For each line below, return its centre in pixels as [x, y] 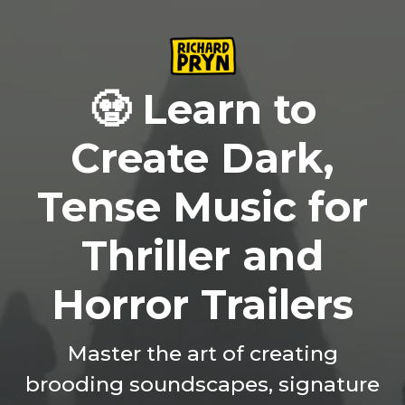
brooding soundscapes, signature [202, 385]
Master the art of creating [202, 354]
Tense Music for [202, 207]
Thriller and [202, 256]
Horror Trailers [202, 305]
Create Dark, [202, 158]
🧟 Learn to [202, 109]
